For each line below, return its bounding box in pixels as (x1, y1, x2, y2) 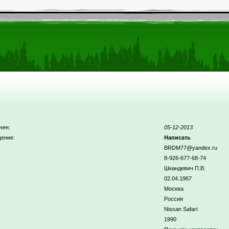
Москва (164, 186, 184, 192)
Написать (164, 134, 191, 141)
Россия (164, 196, 183, 202)
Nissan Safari (164, 206, 197, 212)
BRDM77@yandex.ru (164, 145, 217, 151)
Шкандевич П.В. (164, 165, 205, 171)
